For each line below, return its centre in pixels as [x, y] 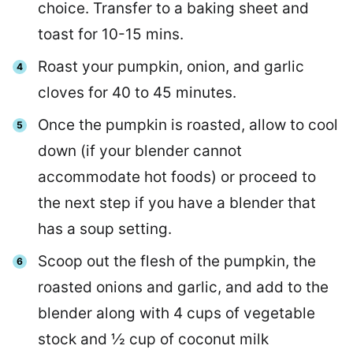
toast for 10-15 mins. [111, 35]
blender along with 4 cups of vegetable [176, 314]
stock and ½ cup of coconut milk [153, 340]
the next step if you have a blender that [177, 203]
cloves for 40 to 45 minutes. [137, 93]
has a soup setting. [105, 229]
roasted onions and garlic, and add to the [183, 288]
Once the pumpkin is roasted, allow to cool [188, 125]
